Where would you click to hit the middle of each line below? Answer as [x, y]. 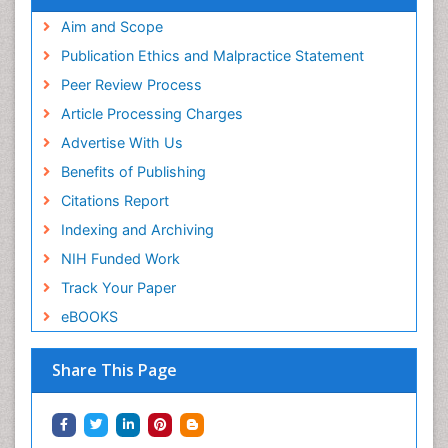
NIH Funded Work [120, 258]
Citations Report [114, 200]
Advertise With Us [121, 142]
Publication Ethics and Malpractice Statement [212, 55]
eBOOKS [89, 316]
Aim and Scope [111, 26]
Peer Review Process [131, 84]
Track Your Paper [118, 287]
